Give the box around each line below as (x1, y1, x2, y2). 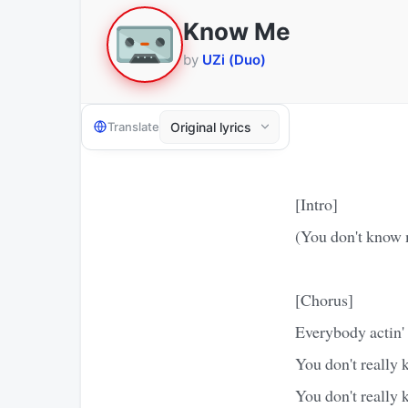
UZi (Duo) (202, 51, 266, 69)
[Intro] (295, 192, 338, 215)
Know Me (183, 17, 291, 46)
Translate (107, 119, 159, 135)
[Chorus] (295, 288, 353, 311)
